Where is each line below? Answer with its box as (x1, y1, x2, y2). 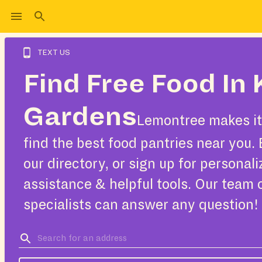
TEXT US (37, 49, 70, 57)
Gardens (23, 103, 137, 131)
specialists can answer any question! (23, 198, 258, 212)
